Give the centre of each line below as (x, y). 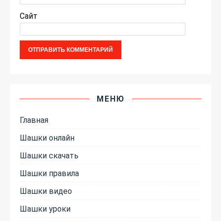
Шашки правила (49, 173)
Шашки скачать (49, 155)
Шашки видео (46, 191)
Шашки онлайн (47, 137)
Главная (34, 120)
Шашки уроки (45, 208)
